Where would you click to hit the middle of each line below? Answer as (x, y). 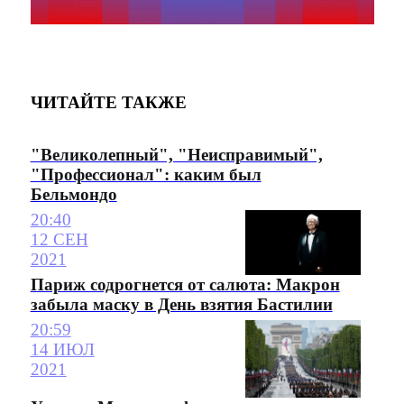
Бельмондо (73, 194)
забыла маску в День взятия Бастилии (181, 304)
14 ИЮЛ (62, 350)
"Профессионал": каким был (146, 174)
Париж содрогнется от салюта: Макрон (185, 284)
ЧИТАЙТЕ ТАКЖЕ (108, 102)
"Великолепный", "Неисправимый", (176, 154)
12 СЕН (59, 239)
